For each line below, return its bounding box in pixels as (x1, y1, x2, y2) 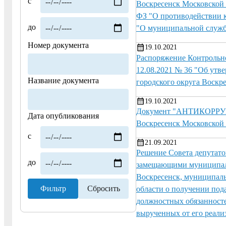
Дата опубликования (28, 111, 99, 120)
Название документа (28, 76, 99, 85)
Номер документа (28, 40, 89, 49)
